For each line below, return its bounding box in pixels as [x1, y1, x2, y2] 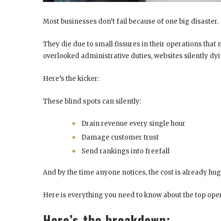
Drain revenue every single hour [81, 119, 185, 128]
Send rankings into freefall [81, 147, 170, 155]
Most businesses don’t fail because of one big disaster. [43, 17, 219, 26]
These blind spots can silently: [43, 97, 141, 106]
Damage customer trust [81, 133, 159, 142]
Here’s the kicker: [43, 74, 99, 83]
